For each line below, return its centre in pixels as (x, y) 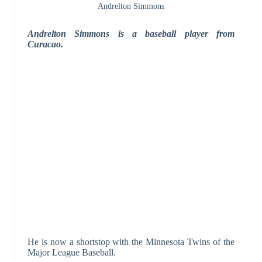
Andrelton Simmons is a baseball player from (131, 34)
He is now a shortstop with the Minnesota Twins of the (131, 242)
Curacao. (45, 44)
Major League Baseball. (71, 253)
